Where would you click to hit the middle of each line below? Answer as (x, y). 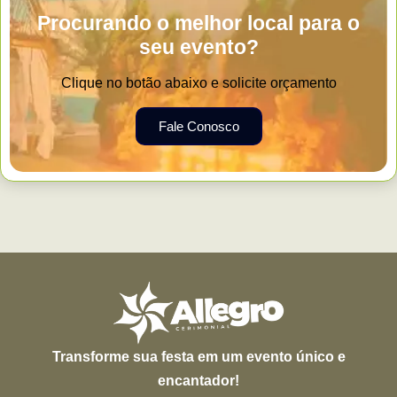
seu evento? (198, 47)
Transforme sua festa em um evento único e (198, 357)
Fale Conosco (198, 127)
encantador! (198, 381)
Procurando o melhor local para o (198, 23)
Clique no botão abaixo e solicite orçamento (198, 83)
